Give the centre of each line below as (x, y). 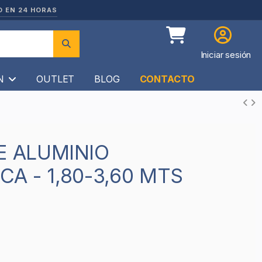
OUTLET (56, 79)
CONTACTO (167, 79)
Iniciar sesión (226, 55)
